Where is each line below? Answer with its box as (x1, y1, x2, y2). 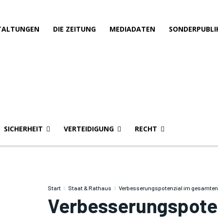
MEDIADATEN (109, 24, 155, 34)
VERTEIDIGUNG (64, 124, 114, 133)
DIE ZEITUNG (53, 24, 96, 34)
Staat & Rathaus (68, 184, 111, 191)
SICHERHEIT (4, 124, 43, 133)
